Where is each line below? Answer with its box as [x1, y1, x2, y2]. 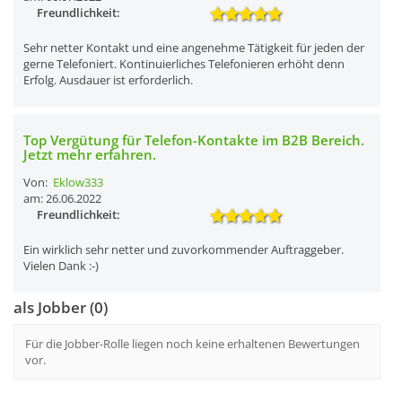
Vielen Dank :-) [23, 258, 99, 274]
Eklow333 [53, 174, 103, 190]
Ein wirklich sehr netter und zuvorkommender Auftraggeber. [23, 241, 344, 258]
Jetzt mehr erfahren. [23, 145, 156, 163]
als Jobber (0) [13, 297, 108, 318]
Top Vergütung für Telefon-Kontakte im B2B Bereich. [23, 131, 364, 149]
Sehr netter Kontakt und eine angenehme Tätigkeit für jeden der [23, 39, 364, 56]
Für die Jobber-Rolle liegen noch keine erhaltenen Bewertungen [25, 336, 360, 352]
